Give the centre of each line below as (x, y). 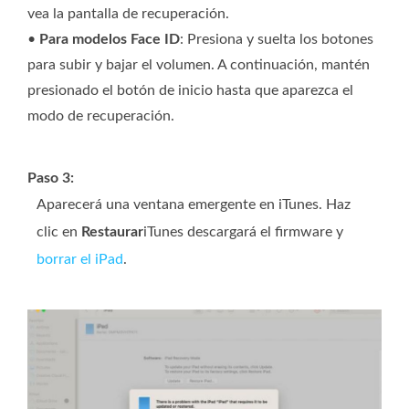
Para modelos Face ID (110, 40)
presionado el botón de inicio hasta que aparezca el (190, 91)
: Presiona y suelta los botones (277, 40)
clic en (59, 232)
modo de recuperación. (101, 116)
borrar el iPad (80, 260)
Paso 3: (51, 178)
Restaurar (112, 232)
